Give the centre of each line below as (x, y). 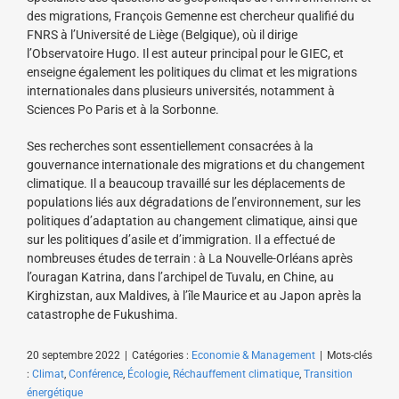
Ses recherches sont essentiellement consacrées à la (170, 146)
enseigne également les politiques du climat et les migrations (192, 72)
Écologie (148, 374)
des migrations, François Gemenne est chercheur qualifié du (191, 16)
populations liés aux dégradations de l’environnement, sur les (194, 202)
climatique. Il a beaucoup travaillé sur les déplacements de (186, 183)
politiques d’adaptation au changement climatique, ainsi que (192, 220)
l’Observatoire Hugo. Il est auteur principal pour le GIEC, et (185, 53)
